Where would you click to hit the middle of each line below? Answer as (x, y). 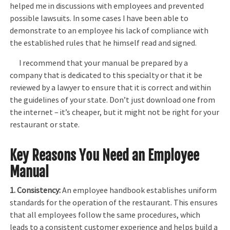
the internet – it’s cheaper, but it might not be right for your (115, 112)
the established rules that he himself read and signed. (103, 43)
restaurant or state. (45, 124)
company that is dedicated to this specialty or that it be (106, 75)
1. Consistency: (35, 190)
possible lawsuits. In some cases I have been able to (99, 19)
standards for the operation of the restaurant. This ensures (114, 203)
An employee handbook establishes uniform (139, 190)
